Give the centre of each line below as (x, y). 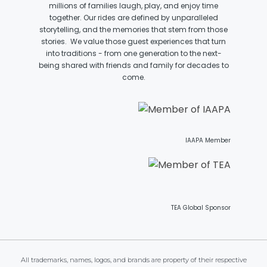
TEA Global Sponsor (201, 208)
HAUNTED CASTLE (128, 139)
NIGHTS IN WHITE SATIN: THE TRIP (162, 80)
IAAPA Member (208, 140)
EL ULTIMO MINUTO (131, 199)
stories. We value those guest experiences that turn (133, 41)
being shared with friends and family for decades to (133, 65)
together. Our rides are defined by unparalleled (133, 18)
